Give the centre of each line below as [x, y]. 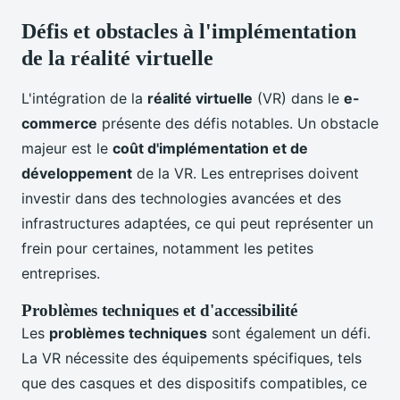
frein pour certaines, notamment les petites [167, 249]
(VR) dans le [298, 99]
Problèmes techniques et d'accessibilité [159, 311]
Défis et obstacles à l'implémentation [189, 32]
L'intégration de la [84, 99]
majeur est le [67, 149]
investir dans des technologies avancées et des [181, 199]
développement [77, 174]
